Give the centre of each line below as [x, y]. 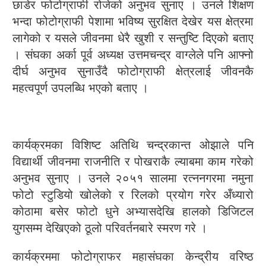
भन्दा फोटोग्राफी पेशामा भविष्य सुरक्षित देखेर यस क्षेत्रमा [133, 21]
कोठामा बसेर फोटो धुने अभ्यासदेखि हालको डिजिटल [133, 211]
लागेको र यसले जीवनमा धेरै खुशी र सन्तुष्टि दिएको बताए [133, 38]
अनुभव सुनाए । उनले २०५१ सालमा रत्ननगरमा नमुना [133, 178]
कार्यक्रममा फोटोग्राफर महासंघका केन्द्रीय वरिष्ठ [133, 256]
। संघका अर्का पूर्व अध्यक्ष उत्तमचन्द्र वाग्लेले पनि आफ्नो [133, 55]
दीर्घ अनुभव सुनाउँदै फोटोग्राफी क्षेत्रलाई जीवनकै [133, 71]
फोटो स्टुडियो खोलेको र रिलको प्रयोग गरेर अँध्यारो [133, 195]
